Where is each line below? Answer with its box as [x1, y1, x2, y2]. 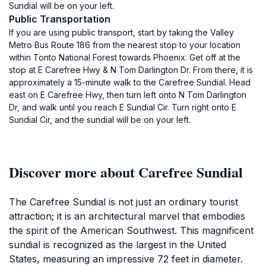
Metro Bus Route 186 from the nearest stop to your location [9, 40, 240, 50]
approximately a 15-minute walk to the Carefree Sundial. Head [9, 77, 251, 87]
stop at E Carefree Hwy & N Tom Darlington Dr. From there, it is [9, 65, 253, 75]
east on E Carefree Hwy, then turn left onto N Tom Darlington [9, 90, 246, 100]
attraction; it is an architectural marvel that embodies [9, 210, 245, 222]
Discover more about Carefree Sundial [9, 161, 243, 182]
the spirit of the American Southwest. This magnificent [9, 224, 254, 236]
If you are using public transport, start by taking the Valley [9, 27, 234, 37]
